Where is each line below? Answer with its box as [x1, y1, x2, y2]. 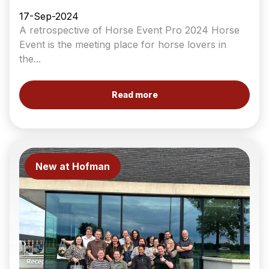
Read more [111, 89, 158, 100]
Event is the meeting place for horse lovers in [19, 38, 226, 50]
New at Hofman [35, 160, 110, 172]
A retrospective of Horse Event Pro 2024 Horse [19, 24, 240, 36]
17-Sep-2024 [19, 10, 79, 22]
